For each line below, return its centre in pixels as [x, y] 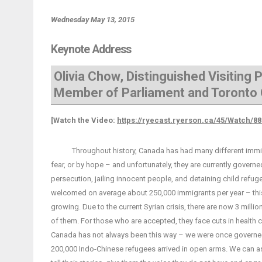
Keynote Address [91, 49]
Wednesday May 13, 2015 [93, 20]
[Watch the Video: [84, 120]
